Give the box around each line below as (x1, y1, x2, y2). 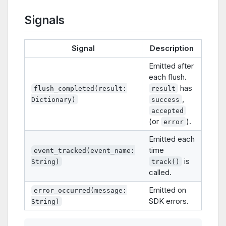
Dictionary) (31, 95, 76, 103)
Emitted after (149, 61, 194, 71)
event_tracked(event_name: (34, 146, 135, 154)
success (151, 95, 180, 103)
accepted (151, 106, 184, 115)
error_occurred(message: (34, 186, 127, 194)
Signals (24, 13, 65, 27)
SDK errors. (149, 196, 189, 206)
